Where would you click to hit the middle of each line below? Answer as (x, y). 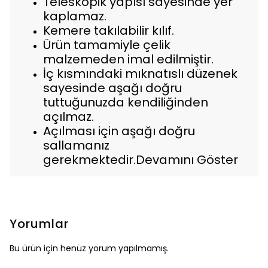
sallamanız (76, 145)
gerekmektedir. (89, 160)
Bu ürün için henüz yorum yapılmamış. (89, 248)
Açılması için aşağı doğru (119, 131)
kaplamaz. (75, 16)
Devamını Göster (187, 160)
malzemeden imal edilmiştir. (128, 59)
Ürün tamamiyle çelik (107, 45)
